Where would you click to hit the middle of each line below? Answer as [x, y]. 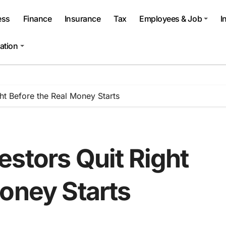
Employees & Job [171, 19]
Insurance [82, 19]
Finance [37, 19]
